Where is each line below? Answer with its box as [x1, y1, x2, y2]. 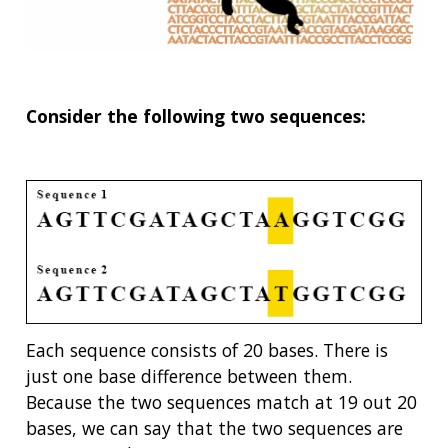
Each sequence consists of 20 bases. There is [26, 338, 388, 363]
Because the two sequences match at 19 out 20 [26, 390, 417, 415]
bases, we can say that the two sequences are [26, 416, 403, 441]
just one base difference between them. [26, 364, 352, 389]
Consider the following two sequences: [26, 103, 366, 128]
